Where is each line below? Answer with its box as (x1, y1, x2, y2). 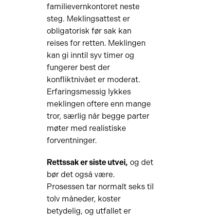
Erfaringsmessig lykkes (46, 87, 131, 96)
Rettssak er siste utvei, (46, 158, 128, 167)
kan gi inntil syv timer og (46, 51, 134, 60)
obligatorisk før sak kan (46, 26, 131, 36)
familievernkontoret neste (46, 2, 140, 11)
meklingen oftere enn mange (46, 99, 151, 109)
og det (127, 158, 153, 167)
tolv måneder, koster (46, 194, 121, 203)
